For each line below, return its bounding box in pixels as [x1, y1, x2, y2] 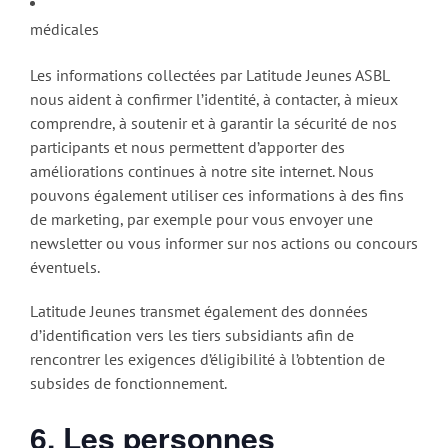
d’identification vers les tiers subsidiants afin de [30, 324, 354, 345]
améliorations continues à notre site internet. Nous [30, 160, 374, 181]
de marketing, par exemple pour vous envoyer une [30, 208, 373, 229]
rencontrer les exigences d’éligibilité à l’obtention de [30, 348, 385, 369]
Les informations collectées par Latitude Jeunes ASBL [30, 64, 389, 85]
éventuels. [30, 256, 100, 277]
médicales [30, 18, 99, 39]
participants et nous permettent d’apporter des [30, 136, 345, 157]
